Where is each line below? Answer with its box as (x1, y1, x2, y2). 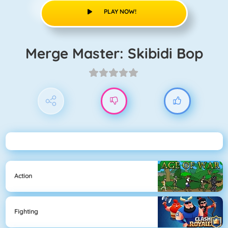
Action (14, 172, 32, 180)
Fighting (14, 208, 38, 216)
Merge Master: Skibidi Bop (37, 44, 203, 62)
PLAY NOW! (103, 7, 136, 15)
